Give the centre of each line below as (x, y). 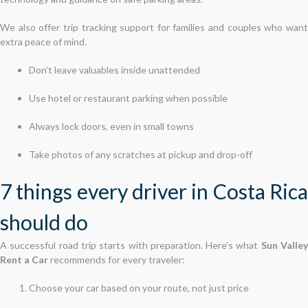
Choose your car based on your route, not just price (139, 287)
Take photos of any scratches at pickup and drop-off (141, 154)
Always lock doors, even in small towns (111, 126)
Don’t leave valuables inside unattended (114, 69)
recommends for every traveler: (117, 259)
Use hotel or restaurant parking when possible (128, 98)
